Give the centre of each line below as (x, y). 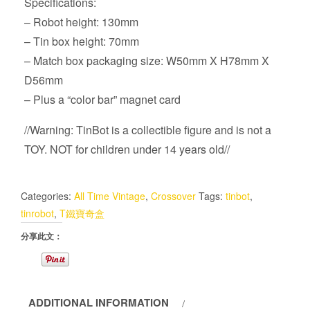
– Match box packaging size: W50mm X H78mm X (147, 61)
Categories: (47, 196)
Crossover (173, 196)
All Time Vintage (110, 196)
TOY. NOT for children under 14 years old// (127, 149)
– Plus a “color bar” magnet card (102, 99)
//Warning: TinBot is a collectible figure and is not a (148, 130)
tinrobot (37, 213)
